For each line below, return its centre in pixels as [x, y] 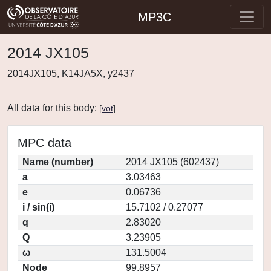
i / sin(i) [38, 207]
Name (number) [58, 162]
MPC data [44, 143]
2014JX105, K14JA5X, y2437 [71, 73]
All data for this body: [53, 108]
